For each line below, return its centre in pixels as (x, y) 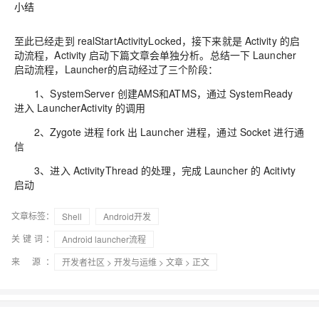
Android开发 (127, 216)
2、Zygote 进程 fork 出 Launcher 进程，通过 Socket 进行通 (159, 131)
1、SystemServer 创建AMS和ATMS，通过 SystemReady (154, 93)
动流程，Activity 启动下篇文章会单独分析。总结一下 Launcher (155, 54)
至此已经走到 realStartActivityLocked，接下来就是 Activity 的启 (157, 40)
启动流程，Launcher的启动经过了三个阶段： (116, 69)
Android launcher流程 (104, 239)
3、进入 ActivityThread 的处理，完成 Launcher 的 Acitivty (155, 170)
